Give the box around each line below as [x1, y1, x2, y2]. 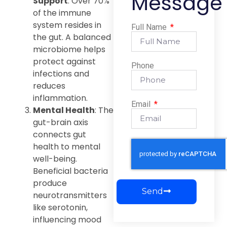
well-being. [33, 153, 77, 165]
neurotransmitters [33, 189, 107, 201]
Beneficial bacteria [33, 165, 108, 177]
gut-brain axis [33, 116, 88, 128]
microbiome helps [33, 43, 105, 55]
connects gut [33, 128, 86, 140]
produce [33, 177, 67, 189]
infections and [33, 67, 89, 80]
